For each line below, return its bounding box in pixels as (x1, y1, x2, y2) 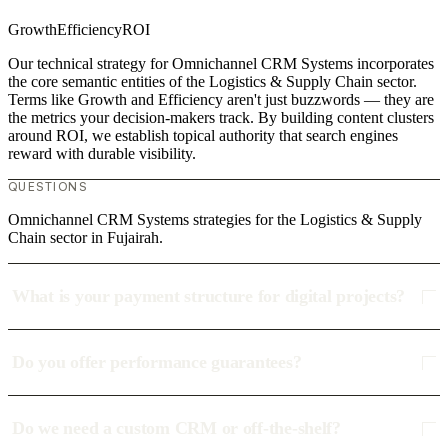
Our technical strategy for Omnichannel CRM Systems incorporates (8, 55, 434, 73)
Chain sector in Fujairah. (8, 229, 163, 247)
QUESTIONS (8, 179, 87, 195)
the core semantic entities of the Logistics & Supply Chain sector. (8, 73, 417, 91)
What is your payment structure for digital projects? (12, 286, 405, 307)
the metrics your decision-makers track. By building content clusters (8, 109, 434, 127)
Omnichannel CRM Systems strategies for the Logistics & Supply (8, 211, 422, 229)
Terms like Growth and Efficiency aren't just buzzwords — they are (8, 91, 434, 109)
